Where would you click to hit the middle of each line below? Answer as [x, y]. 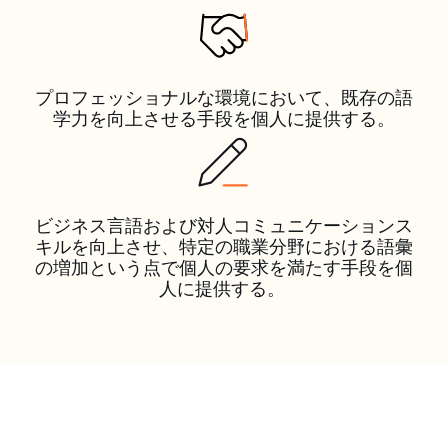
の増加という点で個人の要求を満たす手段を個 [224, 267]
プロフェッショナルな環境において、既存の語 [224, 97]
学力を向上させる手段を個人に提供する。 [224, 118]
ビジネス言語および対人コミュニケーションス [224, 225]
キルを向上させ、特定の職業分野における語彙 [224, 246]
